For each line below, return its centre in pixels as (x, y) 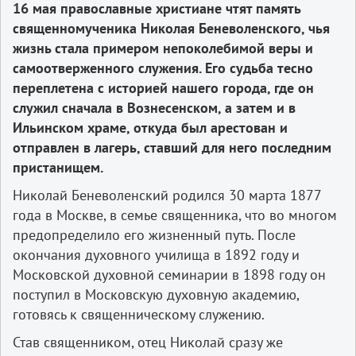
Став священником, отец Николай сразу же (148, 342)
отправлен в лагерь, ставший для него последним (172, 147)
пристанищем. (58, 167)
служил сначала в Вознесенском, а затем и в (154, 107)
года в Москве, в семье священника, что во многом (175, 215)
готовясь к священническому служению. (139, 314)
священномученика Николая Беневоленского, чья (171, 28)
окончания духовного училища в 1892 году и (156, 254)
